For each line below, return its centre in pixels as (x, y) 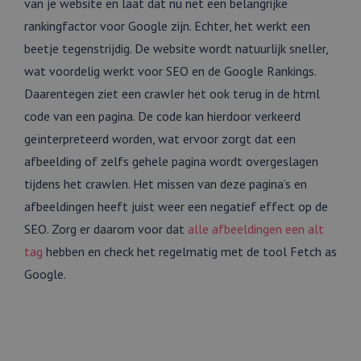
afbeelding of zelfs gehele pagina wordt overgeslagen (171, 162)
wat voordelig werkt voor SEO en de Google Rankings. (170, 71)
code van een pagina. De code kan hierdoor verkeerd (162, 116)
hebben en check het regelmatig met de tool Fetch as (190, 252)
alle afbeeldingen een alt (256, 229)
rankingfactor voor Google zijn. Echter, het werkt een (167, 26)
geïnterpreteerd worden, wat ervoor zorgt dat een (160, 139)
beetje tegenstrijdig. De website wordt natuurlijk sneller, (176, 49)
